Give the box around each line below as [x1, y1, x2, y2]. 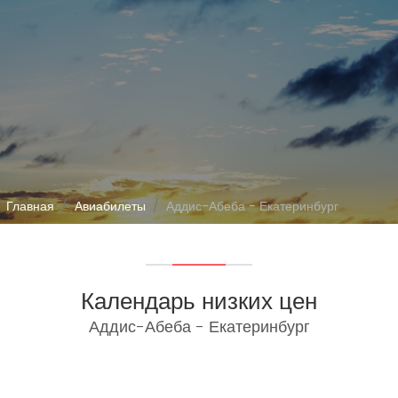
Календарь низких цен [81, 285, 317, 317]
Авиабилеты [75, 197, 146, 215]
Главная [6, 197, 54, 215]
